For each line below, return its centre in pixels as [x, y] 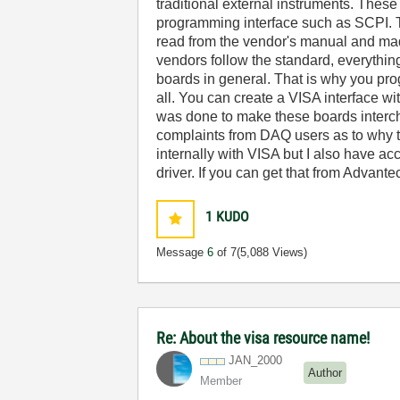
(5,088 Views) [272, 252]
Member [221, 381]
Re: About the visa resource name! [263, 338]
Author [325, 372]
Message [182, 252]
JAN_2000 [256, 360]
